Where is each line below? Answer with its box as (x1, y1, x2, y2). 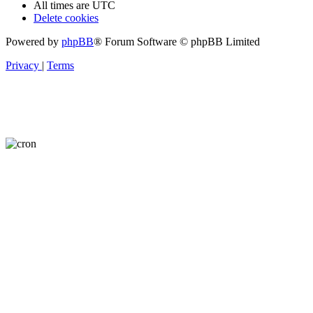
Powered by (6, 36, 61, 48)
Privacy (6, 59, 39, 72)
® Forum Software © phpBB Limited (94, 36, 260, 48)
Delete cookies (34, 12, 99, 24)
